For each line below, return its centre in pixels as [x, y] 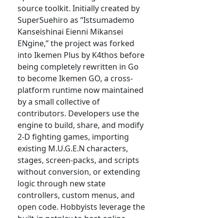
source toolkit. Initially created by [79, 9]
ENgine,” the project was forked [76, 44]
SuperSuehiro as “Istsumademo [76, 20]
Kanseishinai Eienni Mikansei [70, 32]
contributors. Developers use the [78, 114]
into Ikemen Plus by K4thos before [81, 55]
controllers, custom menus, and [76, 195]
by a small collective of [59, 102]
